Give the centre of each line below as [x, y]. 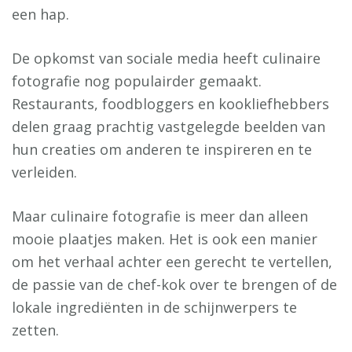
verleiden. [44, 172]
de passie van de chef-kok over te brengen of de [174, 284]
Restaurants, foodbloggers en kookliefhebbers [170, 104]
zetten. [35, 330]
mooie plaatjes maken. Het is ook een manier [165, 239]
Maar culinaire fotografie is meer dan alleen [160, 216]
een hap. [40, 14]
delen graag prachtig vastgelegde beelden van [169, 126]
